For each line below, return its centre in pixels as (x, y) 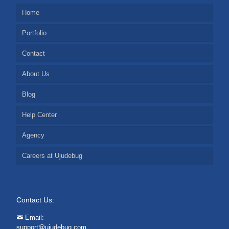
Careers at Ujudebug (52, 156)
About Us (36, 74)
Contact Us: (35, 200)
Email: (33, 217)
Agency (33, 135)
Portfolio (34, 33)
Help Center (39, 115)
